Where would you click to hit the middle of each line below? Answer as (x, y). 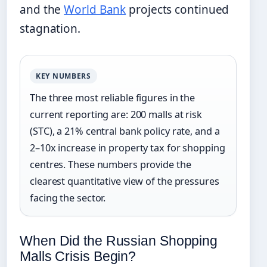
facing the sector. (68, 198)
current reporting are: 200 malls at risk (116, 115)
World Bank (95, 10)
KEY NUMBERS (63, 76)
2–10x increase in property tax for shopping (128, 148)
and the (42, 10)
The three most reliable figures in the (113, 98)
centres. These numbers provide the (111, 165)
